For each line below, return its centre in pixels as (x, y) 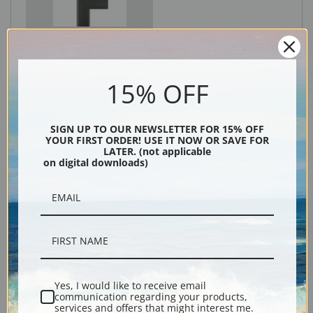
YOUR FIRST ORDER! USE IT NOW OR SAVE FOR (157, 140)
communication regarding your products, (151, 297)
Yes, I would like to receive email (130, 285)
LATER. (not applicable (157, 151)
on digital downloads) (94, 162)
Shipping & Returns (156, 233)
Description (156, 190)
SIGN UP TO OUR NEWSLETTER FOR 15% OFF (157, 129)
